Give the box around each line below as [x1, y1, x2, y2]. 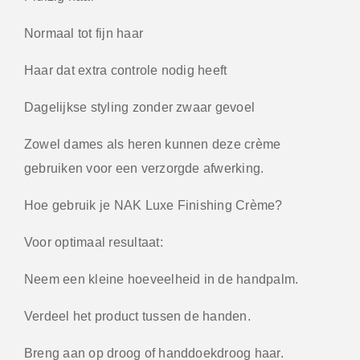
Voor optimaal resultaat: [24, 235, 163, 249]
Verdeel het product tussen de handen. [24, 309, 251, 323]
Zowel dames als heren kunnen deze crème [24, 137, 281, 151]
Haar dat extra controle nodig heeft [24, 63, 227, 77]
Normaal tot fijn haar [24, 26, 144, 40]
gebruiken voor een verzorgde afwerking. [24, 161, 264, 175]
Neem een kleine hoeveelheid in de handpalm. [24, 272, 299, 286]
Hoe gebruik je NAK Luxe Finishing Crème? [24, 198, 283, 212]
